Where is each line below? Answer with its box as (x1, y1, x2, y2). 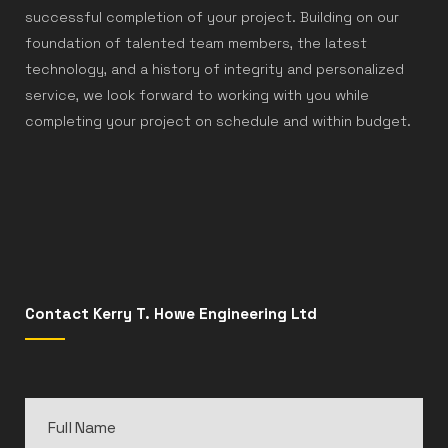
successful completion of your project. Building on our (25, 7, 399, 26)
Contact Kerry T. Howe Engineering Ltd (25, 303, 317, 323)
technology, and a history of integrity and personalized (25, 59, 404, 78)
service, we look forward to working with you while (25, 85, 369, 104)
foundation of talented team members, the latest (25, 33, 367, 52)
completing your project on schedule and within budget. (25, 111, 411, 130)
